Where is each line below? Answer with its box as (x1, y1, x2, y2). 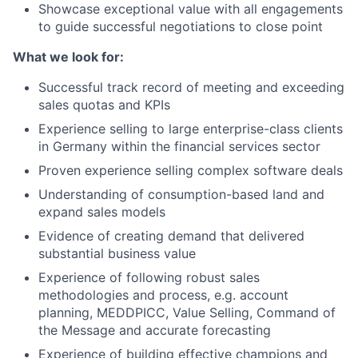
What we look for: (13, 49, 124, 65)
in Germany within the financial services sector (38, 138, 320, 154)
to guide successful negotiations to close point (38, 18, 323, 34)
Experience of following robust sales (38, 269, 260, 285)
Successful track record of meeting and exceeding (38, 79, 344, 95)
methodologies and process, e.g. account (38, 287, 288, 303)
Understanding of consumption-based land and (38, 186, 324, 202)
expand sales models (38, 204, 165, 220)
